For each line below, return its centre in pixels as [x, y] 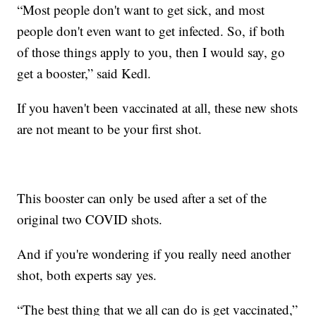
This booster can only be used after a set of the [142, 197]
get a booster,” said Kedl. [84, 73]
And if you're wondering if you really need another [154, 253]
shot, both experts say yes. [87, 274]
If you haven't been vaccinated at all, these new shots [158, 107]
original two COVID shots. [90, 219]
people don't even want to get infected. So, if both [151, 30]
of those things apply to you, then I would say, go [151, 51]
